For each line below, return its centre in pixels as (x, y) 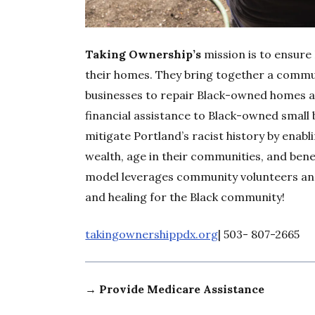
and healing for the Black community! (185, 197)
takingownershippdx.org (152, 234)
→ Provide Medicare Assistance (175, 289)
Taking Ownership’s (143, 54)
